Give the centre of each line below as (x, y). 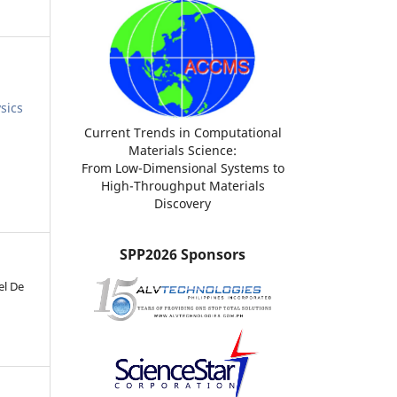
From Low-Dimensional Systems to (183, 168)
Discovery (183, 204)
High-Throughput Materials (183, 186)
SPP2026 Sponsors (183, 254)
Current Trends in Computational (183, 133)
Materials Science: (183, 151)
